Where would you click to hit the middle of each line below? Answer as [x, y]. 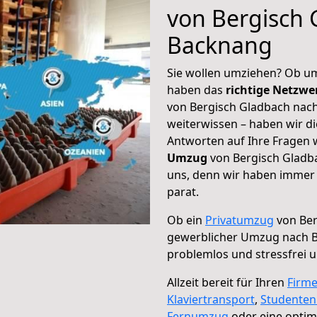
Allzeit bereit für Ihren [227, 282]
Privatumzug [240, 220]
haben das [196, 90]
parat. [183, 192]
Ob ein [186, 220]
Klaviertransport [211, 299]
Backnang [220, 45]
